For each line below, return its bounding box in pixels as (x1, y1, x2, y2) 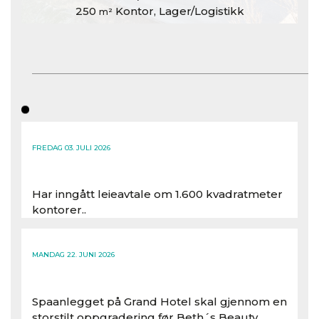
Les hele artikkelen (32, 229, 140, 243)
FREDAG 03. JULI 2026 (32, 142, 110, 152)
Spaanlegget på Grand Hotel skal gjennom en (32, 294, 287, 308)
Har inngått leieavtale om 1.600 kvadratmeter (32, 187, 283, 201)
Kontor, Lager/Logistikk (112, 4, 244, 18)
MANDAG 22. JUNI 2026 (32, 250, 115, 260)
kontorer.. (32, 202, 86, 216)
